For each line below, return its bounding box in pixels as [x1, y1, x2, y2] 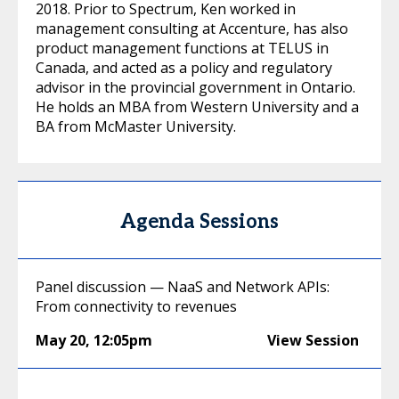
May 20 [36, 330, 85, 350]
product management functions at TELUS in [36, 38, 329, 58]
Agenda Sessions [120, 210, 279, 233]
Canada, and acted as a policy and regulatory [36, 58, 332, 77]
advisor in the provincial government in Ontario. [36, 77, 355, 97]
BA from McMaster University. [36, 117, 236, 136]
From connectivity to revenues [36, 297, 237, 316]
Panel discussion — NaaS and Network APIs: [36, 277, 330, 297]
